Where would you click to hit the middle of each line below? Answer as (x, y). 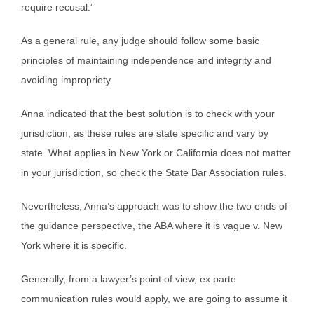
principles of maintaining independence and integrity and (146, 61)
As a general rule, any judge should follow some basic (140, 41)
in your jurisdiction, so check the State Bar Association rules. (154, 173)
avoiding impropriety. (67, 80)
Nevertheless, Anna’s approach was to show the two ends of (154, 206)
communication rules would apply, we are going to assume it (154, 299)
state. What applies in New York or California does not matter (156, 153)
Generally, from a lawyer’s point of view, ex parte (129, 279)
